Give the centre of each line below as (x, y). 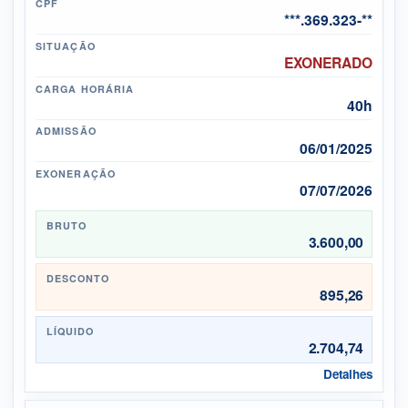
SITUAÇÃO (66, 46)
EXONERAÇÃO (76, 174)
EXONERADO (328, 63)
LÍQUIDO (70, 331)
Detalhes (347, 374)
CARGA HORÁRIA (85, 88)
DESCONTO (78, 278)
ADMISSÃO (66, 131)
